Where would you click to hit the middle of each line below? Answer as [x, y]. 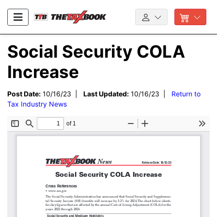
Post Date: [24, 94]
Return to [186, 94]
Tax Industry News [37, 104]
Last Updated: [106, 94]
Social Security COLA [96, 52]
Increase [43, 72]
